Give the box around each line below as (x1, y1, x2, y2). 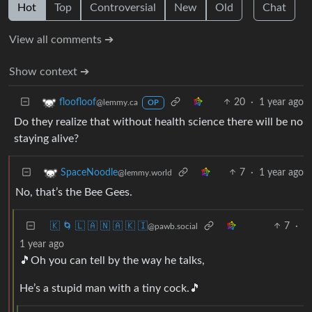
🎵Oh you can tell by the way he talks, (19, 254, 205, 266)
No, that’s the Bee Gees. (15, 186, 132, 198)
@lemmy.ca (96, 97, 138, 107)
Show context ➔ (9, 65, 89, 77)
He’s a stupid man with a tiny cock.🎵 (19, 282, 201, 294)
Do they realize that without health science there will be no (14, 116, 303, 127)
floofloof (59, 97, 96, 107)
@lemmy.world (118, 168, 172, 177)
